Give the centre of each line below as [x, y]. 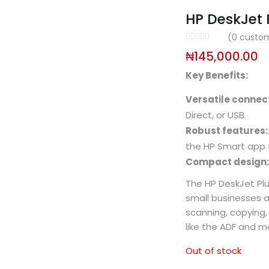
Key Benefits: [217, 75]
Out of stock [213, 251]
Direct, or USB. [216, 115]
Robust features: [227, 130]
